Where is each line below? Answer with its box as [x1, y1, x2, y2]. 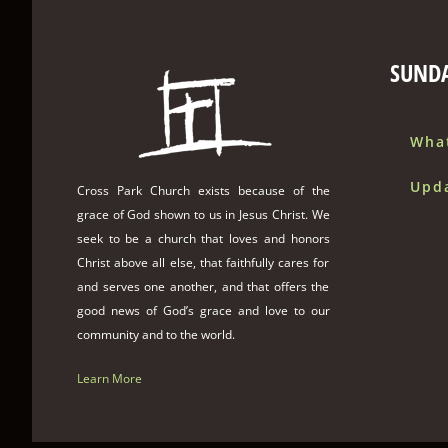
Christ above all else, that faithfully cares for [77, 254, 330, 272]
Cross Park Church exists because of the [77, 182, 330, 200]
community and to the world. [77, 326, 235, 344]
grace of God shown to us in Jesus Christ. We [77, 206, 330, 224]
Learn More [77, 370, 142, 388]
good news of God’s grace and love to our [77, 302, 330, 320]
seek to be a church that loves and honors [77, 230, 330, 248]
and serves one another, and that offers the [77, 278, 330, 296]
